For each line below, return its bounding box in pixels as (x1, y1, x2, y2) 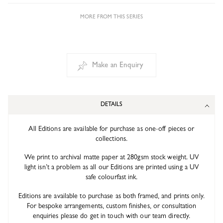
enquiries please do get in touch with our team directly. (32, 213, 191, 220)
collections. (95, 135, 128, 143)
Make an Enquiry (92, 62, 144, 70)
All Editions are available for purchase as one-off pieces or (28, 125, 195, 133)
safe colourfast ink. (85, 174, 138, 181)
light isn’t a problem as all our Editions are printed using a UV (24, 164, 199, 171)
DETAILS (100, 102, 123, 108)
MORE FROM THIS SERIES (80, 14, 143, 20)
